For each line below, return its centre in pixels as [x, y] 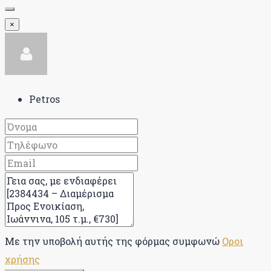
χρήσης [22, 259]
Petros [44, 99]
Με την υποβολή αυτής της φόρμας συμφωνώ [113, 241]
